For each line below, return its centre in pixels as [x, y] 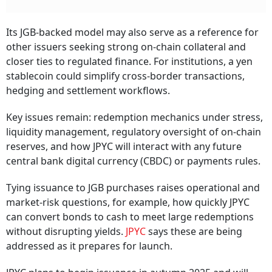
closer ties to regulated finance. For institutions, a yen [129, 62]
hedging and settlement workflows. [88, 91]
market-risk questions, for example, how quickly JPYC [128, 202]
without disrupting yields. [66, 232]
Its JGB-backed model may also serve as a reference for [132, 32]
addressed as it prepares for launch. [89, 246]
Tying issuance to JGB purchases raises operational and [133, 188]
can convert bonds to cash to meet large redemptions [130, 217]
